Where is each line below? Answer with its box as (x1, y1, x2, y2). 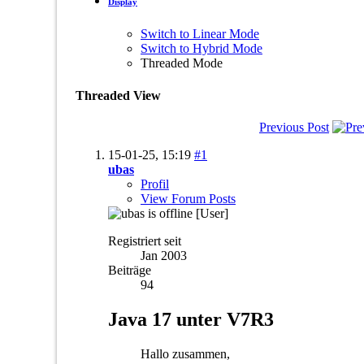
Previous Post (259, 119, 329, 134)
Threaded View (76, 88, 161, 102)
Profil (141, 176, 169, 191)
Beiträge (108, 262, 151, 277)
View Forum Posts (141, 191, 236, 206)
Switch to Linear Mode (141, 27, 259, 41)
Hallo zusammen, (141, 346, 230, 361)
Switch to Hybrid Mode (141, 41, 262, 56)
